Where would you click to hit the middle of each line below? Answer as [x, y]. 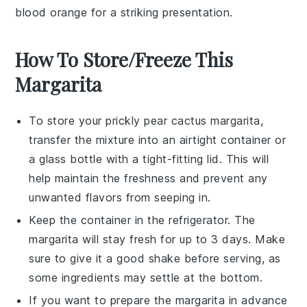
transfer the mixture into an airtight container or [158, 140]
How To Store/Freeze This [124, 59]
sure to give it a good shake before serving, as [155, 258]
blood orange [51, 12]
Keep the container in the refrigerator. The [142, 220]
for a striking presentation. [160, 12]
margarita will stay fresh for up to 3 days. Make [157, 239]
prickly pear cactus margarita [183, 121]
